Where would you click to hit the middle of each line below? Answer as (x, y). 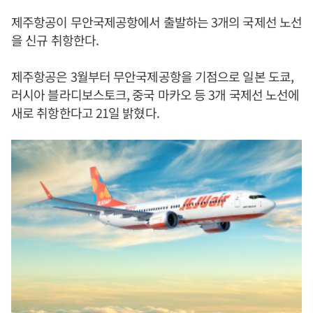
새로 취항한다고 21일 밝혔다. (87, 112)
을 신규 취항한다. (55, 40)
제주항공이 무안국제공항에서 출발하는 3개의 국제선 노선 (156, 22)
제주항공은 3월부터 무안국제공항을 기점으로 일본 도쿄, (152, 76)
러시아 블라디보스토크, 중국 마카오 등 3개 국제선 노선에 (155, 94)
